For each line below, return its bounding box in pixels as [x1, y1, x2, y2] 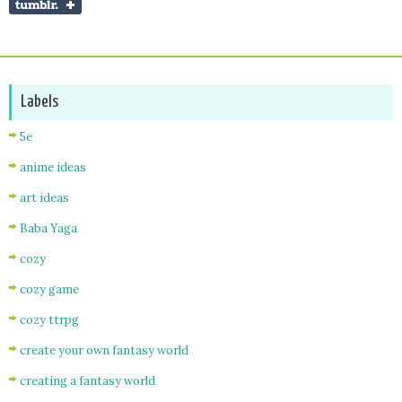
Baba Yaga [20, 220, 77, 236]
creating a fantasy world [20, 372, 155, 389]
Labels [21, 92, 58, 110]
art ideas [20, 189, 69, 205]
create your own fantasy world [20, 342, 188, 358]
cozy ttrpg [20, 311, 79, 328]
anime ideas [20, 159, 86, 175]
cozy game [20, 281, 79, 297]
